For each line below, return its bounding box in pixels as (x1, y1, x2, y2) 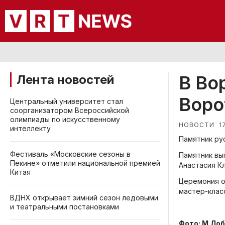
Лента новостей (17, 72, 114, 87)
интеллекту (10, 124, 51, 133)
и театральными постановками (10, 202, 119, 211)
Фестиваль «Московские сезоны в (10, 150, 131, 158)
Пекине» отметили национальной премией (10, 159, 160, 167)
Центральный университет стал (10, 97, 123, 105)
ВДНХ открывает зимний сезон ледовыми (10, 193, 158, 202)
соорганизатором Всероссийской (10, 106, 129, 115)
